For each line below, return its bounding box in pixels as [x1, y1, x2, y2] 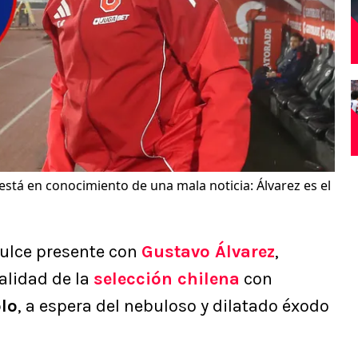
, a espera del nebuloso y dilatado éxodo [18, 296, 329, 317]
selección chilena [93, 268, 240, 290]
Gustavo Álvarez [141, 241, 275, 263]
